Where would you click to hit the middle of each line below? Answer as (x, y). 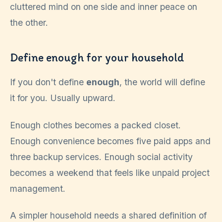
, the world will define (162, 82)
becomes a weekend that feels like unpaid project (110, 172)
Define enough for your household (97, 57)
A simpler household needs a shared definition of (108, 216)
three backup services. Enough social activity (101, 157)
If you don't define (48, 82)
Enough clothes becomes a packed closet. (95, 125)
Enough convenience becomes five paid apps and (110, 141)
